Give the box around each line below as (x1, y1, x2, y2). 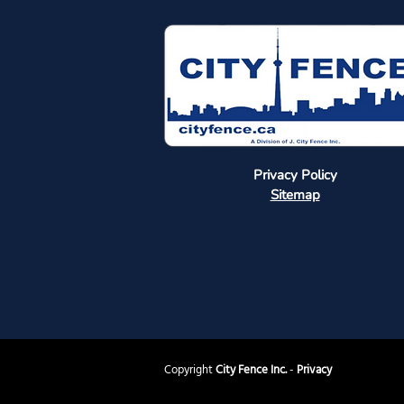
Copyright (164, 361, 216, 380)
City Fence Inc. (216, 361, 287, 380)
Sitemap (270, 186, 320, 204)
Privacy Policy (252, 166, 337, 184)
